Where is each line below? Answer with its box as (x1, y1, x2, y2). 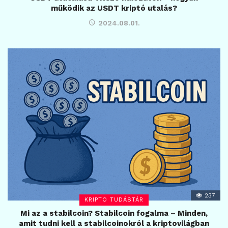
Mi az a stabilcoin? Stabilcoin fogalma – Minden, (20, 209, 208, 218)
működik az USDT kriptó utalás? (51, 4, 177, 13)
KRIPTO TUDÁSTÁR (84, 196, 144, 204)
